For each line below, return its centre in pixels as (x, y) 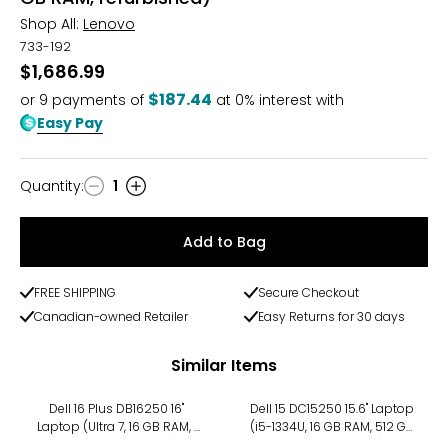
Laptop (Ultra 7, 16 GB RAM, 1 (116, 426)
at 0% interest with (280, 100)
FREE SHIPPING (75, 292)
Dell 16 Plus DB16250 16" (116, 408)
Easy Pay (70, 122)
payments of (96, 100)
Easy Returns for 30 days (332, 316)
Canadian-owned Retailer (111, 316)
